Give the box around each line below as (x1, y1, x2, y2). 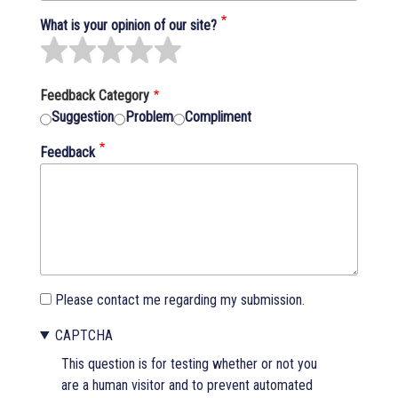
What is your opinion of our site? (40, 16, 217, 34)
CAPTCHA (54, 326, 113, 344)
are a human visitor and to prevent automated (61, 376, 313, 394)
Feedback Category (40, 86, 149, 104)
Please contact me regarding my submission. (55, 291, 305, 308)
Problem (125, 107, 173, 125)
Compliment (185, 107, 251, 125)
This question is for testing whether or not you (61, 354, 317, 372)
